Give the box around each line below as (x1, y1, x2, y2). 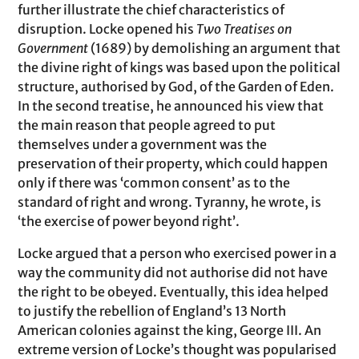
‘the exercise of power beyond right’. (18, 213, 240, 229)
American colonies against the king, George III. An (18, 322, 322, 338)
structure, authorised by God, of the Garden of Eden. (18, 79, 335, 95)
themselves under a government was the (18, 136, 268, 152)
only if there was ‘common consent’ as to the (18, 175, 291, 191)
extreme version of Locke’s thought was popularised (18, 341, 337, 357)
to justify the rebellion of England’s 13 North (18, 303, 287, 319)
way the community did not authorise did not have (18, 264, 329, 280)
